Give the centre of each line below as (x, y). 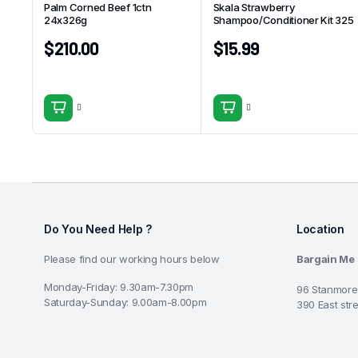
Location (320, 229)
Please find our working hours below (132, 259)
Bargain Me (326, 259)
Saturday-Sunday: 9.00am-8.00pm (125, 302)
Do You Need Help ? (98, 229)
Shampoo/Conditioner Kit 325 (283, 20)
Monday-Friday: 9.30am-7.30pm (119, 287)
